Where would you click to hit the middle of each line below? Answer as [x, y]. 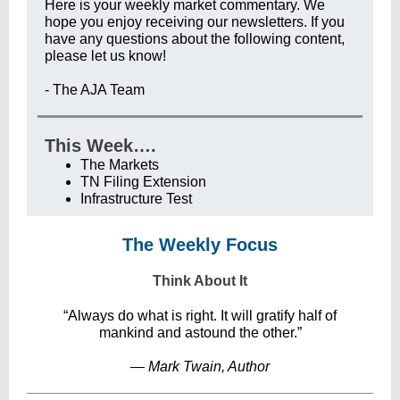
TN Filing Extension [143, 182]
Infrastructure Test [136, 199]
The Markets [120, 165]
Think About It [200, 281]
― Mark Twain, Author [200, 367]
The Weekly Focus [200, 245]
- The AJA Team [95, 90]
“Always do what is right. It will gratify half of [200, 316]
